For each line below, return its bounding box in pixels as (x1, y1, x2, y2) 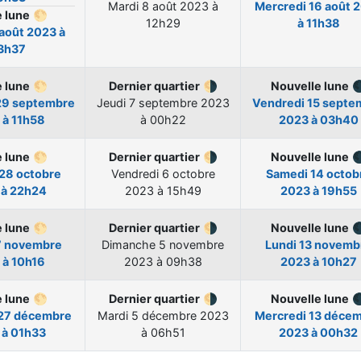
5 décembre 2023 (131, 309, 229, 323)
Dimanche (102, 238, 159, 252)
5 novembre (159, 238, 224, 252)
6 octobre (161, 167, 215, 181)
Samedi (265, 167, 310, 181)
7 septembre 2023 (128, 96, 230, 110)
